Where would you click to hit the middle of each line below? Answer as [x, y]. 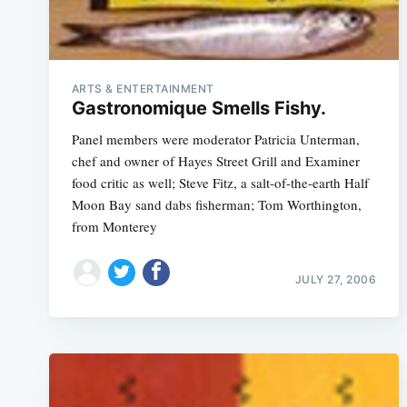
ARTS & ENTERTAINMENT [143, 88]
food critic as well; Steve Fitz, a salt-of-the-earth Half [220, 182]
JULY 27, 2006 [336, 279]
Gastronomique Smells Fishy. [199, 108]
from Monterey [114, 226]
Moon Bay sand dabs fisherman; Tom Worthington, [216, 204]
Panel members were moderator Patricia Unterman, [215, 139]
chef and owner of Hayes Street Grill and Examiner [215, 160]
